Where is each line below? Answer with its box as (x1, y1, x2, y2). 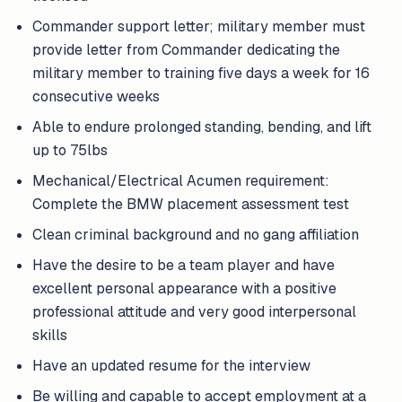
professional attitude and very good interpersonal (32, 302, 356, 321)
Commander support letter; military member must (32, 17, 365, 36)
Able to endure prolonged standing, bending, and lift (32, 118, 371, 136)
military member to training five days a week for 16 (32, 64, 370, 83)
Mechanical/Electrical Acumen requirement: (32, 171, 329, 190)
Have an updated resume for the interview (32, 356, 310, 375)
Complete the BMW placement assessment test (32, 195, 349, 214)
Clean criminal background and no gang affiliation (32, 225, 359, 244)
